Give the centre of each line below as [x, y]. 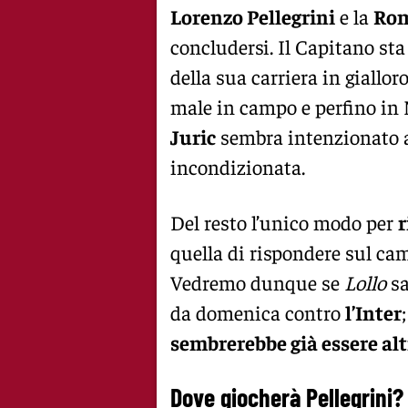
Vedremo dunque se [255, 282]
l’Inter [373, 312]
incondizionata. [238, 166]
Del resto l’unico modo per [284, 222]
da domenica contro [258, 312]
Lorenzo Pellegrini [253, 16]
